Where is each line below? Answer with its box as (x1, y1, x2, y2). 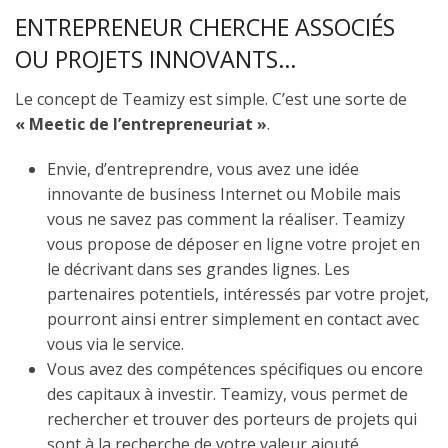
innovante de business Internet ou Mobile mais (47, 182, 401, 205)
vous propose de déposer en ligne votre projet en (47, 232, 420, 255)
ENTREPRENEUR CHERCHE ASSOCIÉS (15, 10, 395, 43)
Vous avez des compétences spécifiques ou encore (47, 357, 423, 380)
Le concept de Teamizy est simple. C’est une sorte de (15, 87, 407, 110)
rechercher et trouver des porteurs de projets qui (47, 407, 417, 430)
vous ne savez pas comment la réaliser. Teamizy (47, 207, 405, 230)
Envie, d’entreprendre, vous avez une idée (47, 157, 359, 180)
